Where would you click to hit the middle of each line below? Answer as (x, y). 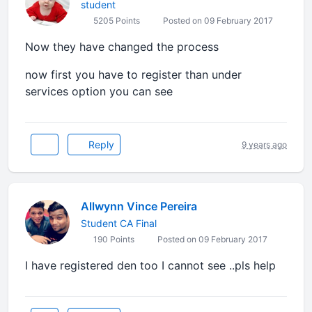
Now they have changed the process (122, 47)
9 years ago (264, 144)
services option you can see (99, 91)
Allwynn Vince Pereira (139, 206)
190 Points (113, 239)
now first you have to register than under (133, 75)
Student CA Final (119, 223)
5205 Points (116, 21)
